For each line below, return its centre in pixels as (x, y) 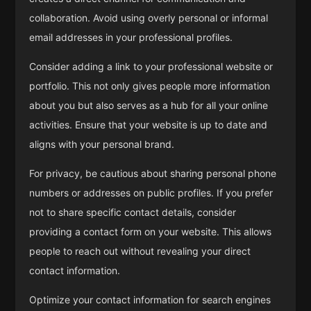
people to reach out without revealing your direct (140, 251)
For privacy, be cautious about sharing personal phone (153, 173)
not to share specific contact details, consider (133, 212)
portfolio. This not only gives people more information (150, 85)
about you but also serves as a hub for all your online (149, 105)
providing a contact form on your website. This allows (151, 231)
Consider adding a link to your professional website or (151, 66)
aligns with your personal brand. (102, 144)
